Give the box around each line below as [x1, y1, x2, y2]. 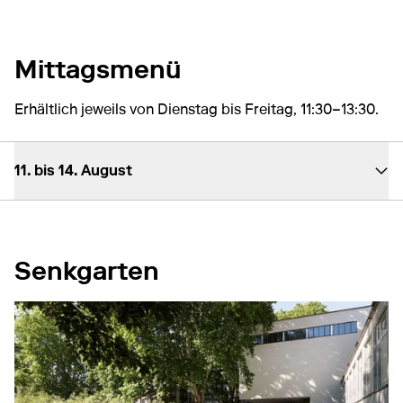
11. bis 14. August [14, 161, 132, 179]
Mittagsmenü [14, 53, 181, 85]
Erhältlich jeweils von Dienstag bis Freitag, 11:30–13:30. [14, 100, 379, 118]
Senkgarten [14, 255, 159, 286]
